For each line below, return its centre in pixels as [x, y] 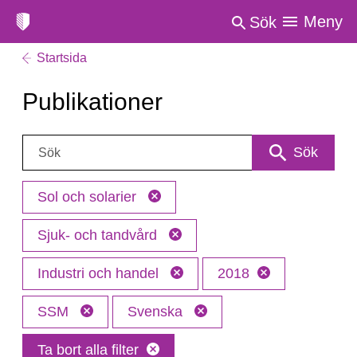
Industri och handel [100, 273]
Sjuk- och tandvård [99, 235]
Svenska [157, 312]
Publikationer [92, 102]
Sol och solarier [89, 197]
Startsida [62, 58]
